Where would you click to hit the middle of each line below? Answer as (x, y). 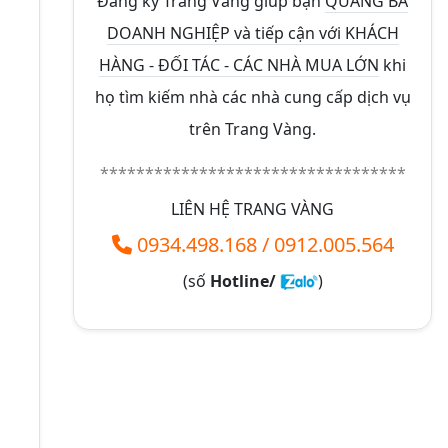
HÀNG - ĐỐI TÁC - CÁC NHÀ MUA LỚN (239, 64)
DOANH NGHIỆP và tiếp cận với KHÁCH (252, 32)
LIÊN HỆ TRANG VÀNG (252, 208)
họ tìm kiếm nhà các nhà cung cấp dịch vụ (252, 96)
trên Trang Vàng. (252, 128)
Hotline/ (244, 280)
